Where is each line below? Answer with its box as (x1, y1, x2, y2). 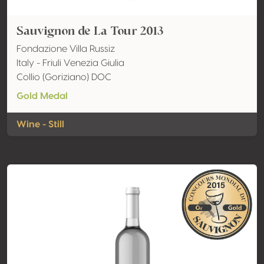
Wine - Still (16, 120, 64, 129)
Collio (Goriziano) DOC (16, 72, 111, 82)
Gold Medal (16, 91, 68, 101)
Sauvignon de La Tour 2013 (16, 22, 163, 39)
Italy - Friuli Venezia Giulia (16, 58, 124, 68)
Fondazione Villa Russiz (16, 44, 115, 54)
